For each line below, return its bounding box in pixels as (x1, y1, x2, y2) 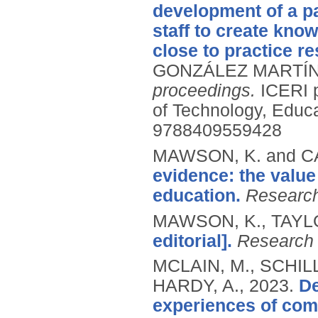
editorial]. (153, 231, 232, 251)
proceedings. (153, 81, 256, 101)
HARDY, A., (153, 276, 249, 296)
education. (153, 185, 241, 205)
